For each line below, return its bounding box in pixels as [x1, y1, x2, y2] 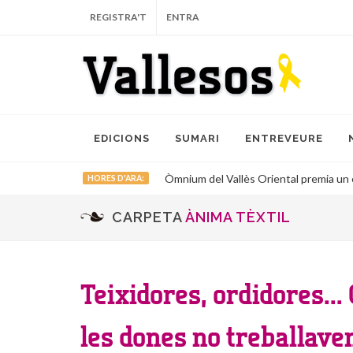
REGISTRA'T [90, 11, 147, 23]
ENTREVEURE [245, 132, 323, 144]
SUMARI [175, 132, 220, 144]
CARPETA [112, 209, 185, 225]
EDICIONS [94, 132, 150, 144]
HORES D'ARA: [87, 173, 144, 184]
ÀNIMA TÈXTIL [185, 209, 291, 225]
